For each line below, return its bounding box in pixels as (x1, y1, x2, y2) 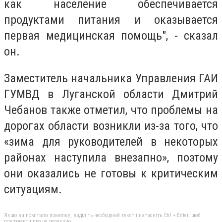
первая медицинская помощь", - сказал (4, 28, 218, 43)
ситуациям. (4, 182, 62, 196)
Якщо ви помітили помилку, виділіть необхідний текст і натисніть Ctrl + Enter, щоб (4, 212, 200, 219)
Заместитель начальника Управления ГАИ (4, 71, 218, 85)
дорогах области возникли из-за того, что (4, 118, 218, 133)
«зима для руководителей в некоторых (4, 134, 218, 149)
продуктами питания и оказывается (4, 12, 218, 27)
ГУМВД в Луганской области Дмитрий (4, 87, 218, 101)
